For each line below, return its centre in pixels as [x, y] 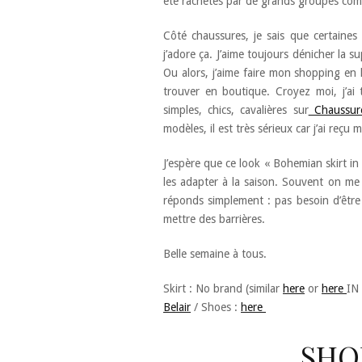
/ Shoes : [216, 307]
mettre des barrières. [214, 219]
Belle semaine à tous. [215, 253]
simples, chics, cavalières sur [236, 109]
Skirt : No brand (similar [223, 288]
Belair [177, 307]
